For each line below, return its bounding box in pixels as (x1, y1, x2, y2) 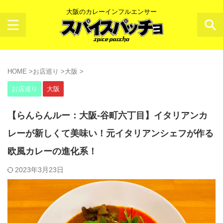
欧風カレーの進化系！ (7, 146, 97, 156)
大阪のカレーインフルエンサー (66, 7, 157, 15)
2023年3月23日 (15, 166, 64, 174)
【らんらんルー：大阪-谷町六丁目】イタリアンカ (7, 111, 208, 120)
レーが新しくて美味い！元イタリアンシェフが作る (7, 128, 214, 138)
